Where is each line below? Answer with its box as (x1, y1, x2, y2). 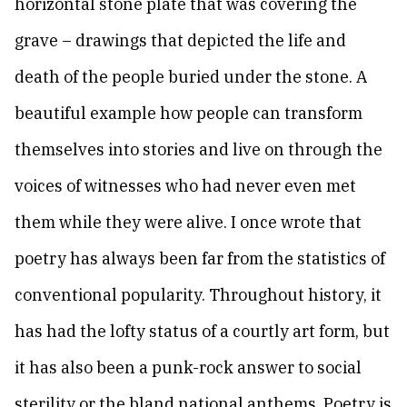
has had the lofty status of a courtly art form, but (15, 321, 390, 342)
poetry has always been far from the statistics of (15, 248, 385, 269)
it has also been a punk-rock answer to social (15, 357, 362, 378)
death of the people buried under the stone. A (15, 66, 367, 87)
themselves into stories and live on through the (15, 139, 382, 160)
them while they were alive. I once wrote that (15, 212, 362, 233)
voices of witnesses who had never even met (15, 175, 356, 196)
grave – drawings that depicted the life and (15, 30, 346, 51)
